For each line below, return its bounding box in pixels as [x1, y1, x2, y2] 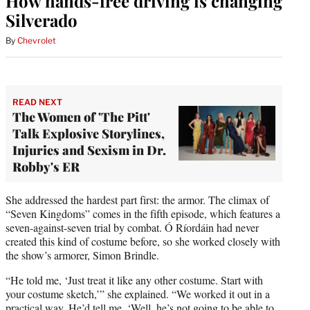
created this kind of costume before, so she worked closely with [6, 233, 280, 248]
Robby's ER [12, 158, 80, 175]
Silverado [6, 8, 77, 31]
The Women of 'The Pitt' [12, 108, 150, 125]
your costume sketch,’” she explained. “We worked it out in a [6, 286, 270, 301]
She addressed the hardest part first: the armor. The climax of [6, 192, 269, 207]
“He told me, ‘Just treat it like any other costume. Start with [6, 272, 263, 287]
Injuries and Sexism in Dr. [12, 141, 166, 158]
